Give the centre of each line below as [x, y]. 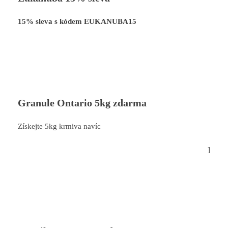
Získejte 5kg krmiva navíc [59, 126]
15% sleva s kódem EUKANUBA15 [77, 21]
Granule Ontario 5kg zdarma [82, 103]
